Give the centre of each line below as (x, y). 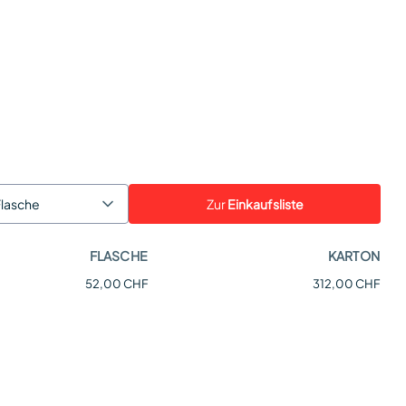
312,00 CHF (347, 284)
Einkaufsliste (264, 203)
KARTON (353, 256)
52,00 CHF (117, 284)
